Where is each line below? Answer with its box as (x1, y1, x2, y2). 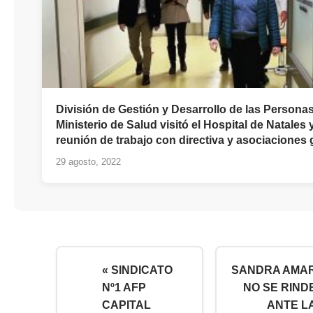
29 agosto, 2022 (56, 156, 121, 167)
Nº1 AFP (102, 281, 146, 293)
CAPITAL (102, 298, 151, 311)
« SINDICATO (102, 263, 173, 276)
